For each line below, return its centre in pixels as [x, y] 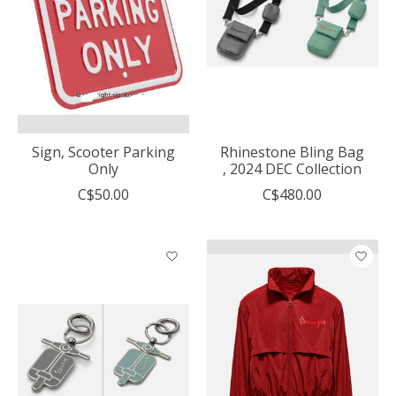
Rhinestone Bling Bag [293, 152]
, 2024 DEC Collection [293, 168]
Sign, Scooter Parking [103, 152]
